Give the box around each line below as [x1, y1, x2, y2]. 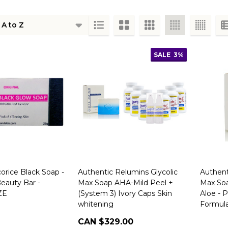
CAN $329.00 [78, 217, 133, 226]
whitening [78, 199, 113, 209]
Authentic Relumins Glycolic [78, 167, 178, 177]
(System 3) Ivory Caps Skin [78, 189, 172, 198]
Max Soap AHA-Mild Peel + [78, 178, 173, 187]
